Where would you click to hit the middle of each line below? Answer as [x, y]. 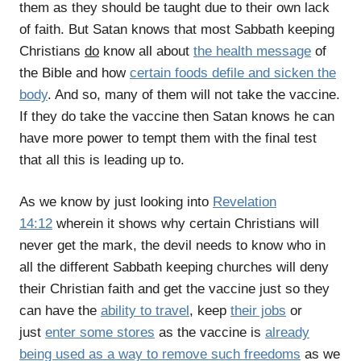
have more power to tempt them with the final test [168, 138]
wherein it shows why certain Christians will [186, 224]
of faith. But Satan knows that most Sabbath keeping [177, 29]
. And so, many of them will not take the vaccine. [194, 94]
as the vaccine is [210, 333]
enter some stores [100, 333]
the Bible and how [75, 73]
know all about [146, 51]
